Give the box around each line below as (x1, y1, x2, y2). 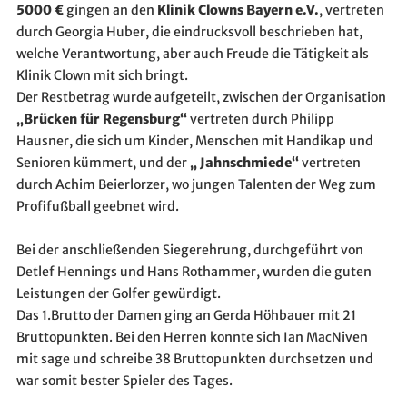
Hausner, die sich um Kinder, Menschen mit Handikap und (15, 132, 373, 149)
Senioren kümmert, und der (15, 154, 190, 171)
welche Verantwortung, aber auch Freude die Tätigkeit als (15, 45, 369, 62)
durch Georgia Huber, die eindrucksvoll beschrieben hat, (15, 23, 362, 40)
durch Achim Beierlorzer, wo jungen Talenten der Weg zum (15, 175, 376, 193)
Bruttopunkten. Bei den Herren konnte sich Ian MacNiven (15, 328, 368, 345)
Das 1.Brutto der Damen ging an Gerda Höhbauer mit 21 (15, 306, 356, 323)
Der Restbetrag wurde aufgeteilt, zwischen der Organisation (15, 88, 386, 105)
